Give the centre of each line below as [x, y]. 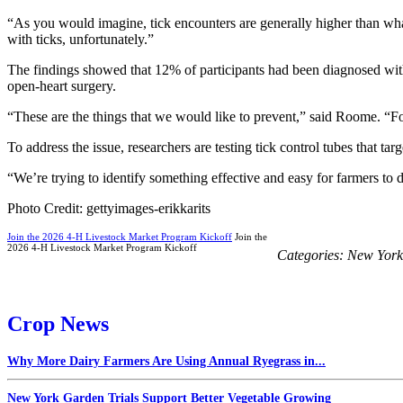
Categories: [312, 255]
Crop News [58, 323]
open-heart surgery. [62, 85]
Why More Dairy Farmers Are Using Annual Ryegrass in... [166, 361]
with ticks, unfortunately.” [81, 39]
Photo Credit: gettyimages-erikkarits [109, 208]
